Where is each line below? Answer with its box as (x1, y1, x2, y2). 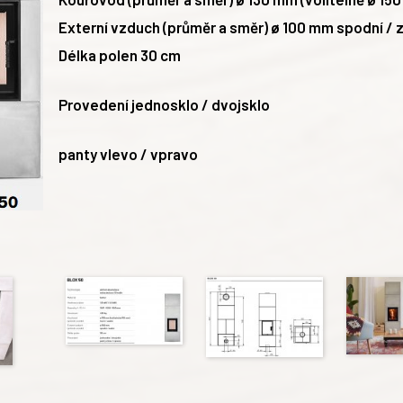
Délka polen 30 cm (58, 45, 181, 64)
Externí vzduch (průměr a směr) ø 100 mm (58, 17, 336, 36)
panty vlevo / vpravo (58, 144, 198, 163)
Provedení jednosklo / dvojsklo (58, 94, 270, 113)
